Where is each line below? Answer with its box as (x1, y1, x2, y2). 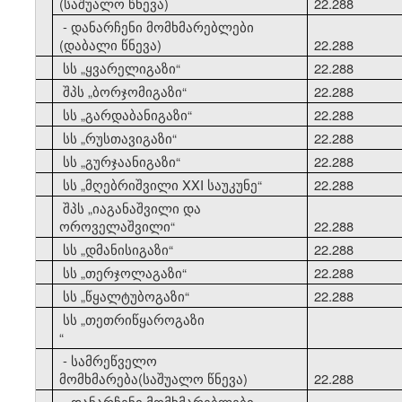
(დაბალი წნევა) (59, 34, 162, 54)
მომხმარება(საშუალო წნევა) (59, 368, 249, 388)
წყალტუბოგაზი (85, 285, 186, 305)
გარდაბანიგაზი (85, 104, 188, 124)
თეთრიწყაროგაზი (85, 309, 205, 328)
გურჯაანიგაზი (85, 151, 177, 170)
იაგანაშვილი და (92, 197, 202, 217)
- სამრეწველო (59, 350, 158, 370)
